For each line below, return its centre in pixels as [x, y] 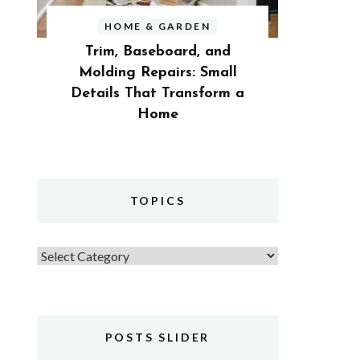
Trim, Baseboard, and [157, 51]
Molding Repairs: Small [157, 72]
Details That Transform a [157, 93]
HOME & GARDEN [157, 26]
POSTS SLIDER [157, 337]
